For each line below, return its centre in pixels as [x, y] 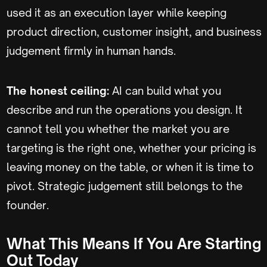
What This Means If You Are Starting [134, 243]
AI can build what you [167, 90]
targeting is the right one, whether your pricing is [131, 148]
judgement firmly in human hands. [91, 50]
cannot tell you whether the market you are [118, 128]
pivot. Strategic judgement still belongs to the [125, 186]
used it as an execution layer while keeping [117, 12]
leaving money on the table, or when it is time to [130, 167]
